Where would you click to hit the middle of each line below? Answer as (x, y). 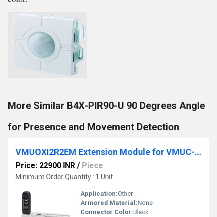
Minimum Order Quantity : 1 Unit (64, 177)
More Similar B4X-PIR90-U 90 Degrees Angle (106, 106)
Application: (99, 194)
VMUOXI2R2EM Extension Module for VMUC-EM (198, 152)
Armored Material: (109, 203)
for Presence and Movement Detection (93, 127)
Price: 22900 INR (45, 165)
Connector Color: (107, 212)
